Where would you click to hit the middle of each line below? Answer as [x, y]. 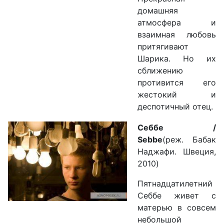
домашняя [158, 11]
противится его [177, 83]
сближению [160, 71]
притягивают [163, 47]
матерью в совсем [177, 208]
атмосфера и [177, 23]
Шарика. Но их [177, 59]
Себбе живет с [177, 196]
